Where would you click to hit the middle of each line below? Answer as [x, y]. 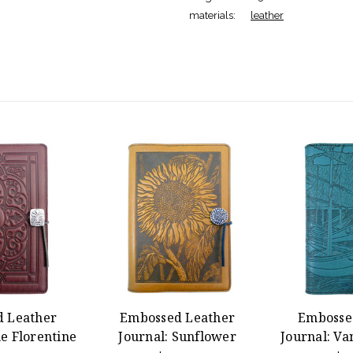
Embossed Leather [177, 317]
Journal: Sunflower [177, 336]
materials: [212, 15]
